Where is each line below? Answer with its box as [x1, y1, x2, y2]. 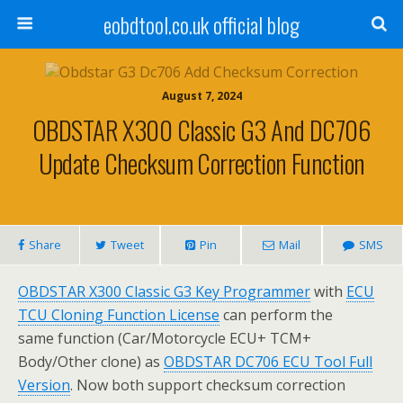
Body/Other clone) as [18, 352, 164, 372]
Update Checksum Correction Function [38, 144, 365, 182]
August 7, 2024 [161, 88, 242, 103]
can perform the [219, 305, 333, 325]
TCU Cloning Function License [18, 305, 219, 325]
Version [18, 375, 70, 395]
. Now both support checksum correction [70, 375, 345, 395]
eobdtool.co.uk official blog [103, 8, 300, 40]
